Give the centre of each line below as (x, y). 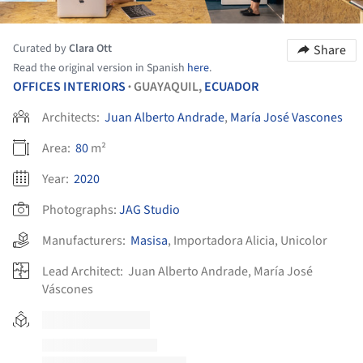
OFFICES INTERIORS (69, 86)
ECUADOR (231, 86)
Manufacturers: (86, 240)
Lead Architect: (84, 271)
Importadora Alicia (224, 240)
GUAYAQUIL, (169, 86)
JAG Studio (149, 209)
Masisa (149, 240)
